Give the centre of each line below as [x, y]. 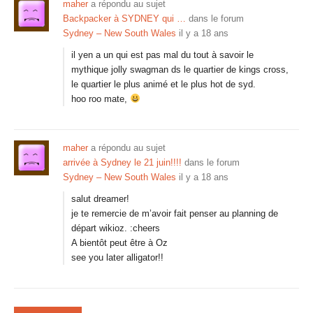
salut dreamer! [100, 199]
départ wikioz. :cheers [116, 228]
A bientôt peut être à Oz [119, 243]
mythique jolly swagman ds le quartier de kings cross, [180, 70]
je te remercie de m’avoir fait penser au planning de [175, 213]
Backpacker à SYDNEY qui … [124, 19]
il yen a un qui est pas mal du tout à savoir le [162, 55]
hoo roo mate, [101, 99]
